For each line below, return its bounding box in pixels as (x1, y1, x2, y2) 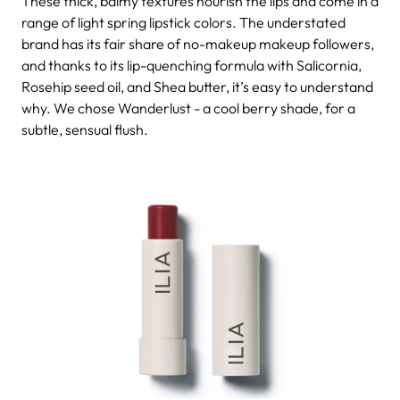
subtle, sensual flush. (21, 120, 148, 138)
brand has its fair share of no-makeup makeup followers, (21, 34, 374, 53)
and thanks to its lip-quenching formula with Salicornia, (21, 55, 362, 74)
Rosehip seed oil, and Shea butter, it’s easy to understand (21, 77, 373, 96)
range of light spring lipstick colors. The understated (21, 12, 346, 31)
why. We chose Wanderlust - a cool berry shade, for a (21, 98, 355, 117)
